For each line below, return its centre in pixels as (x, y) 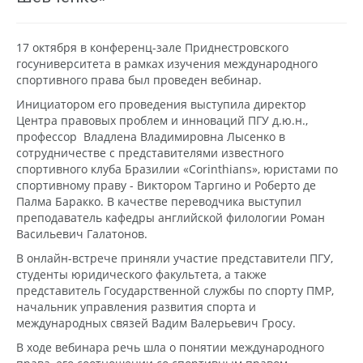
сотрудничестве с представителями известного (150, 152)
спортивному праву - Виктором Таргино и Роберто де (166, 185)
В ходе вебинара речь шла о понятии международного (170, 347)
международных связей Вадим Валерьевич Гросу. (156, 322)
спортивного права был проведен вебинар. (139, 79)
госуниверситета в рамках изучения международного (167, 63)
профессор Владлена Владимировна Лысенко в (151, 136)
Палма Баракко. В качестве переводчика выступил (159, 201)
